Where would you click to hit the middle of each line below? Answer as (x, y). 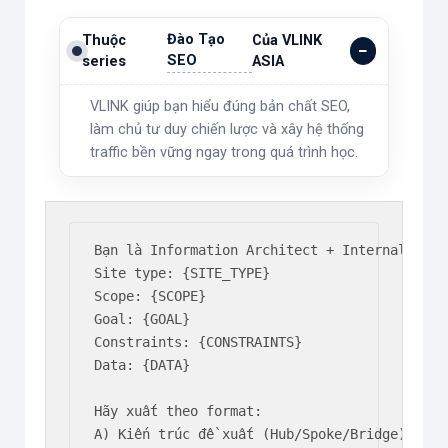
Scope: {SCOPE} (150, 295)
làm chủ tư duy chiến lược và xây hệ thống (227, 129)
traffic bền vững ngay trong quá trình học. (224, 152)
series (104, 61)
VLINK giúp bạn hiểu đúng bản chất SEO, (220, 106)
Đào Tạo (195, 39)
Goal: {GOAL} (142, 318)
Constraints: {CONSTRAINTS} (198, 341)
